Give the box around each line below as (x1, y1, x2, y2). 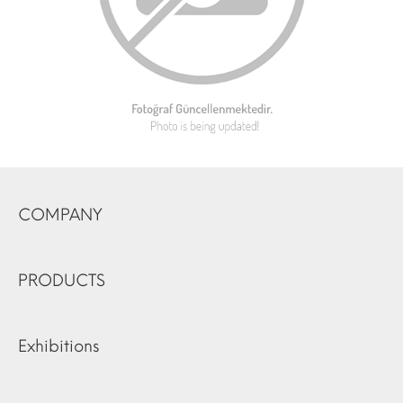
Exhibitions (18, 336, 99, 356)
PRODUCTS (18, 271, 105, 291)
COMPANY (18, 205, 103, 225)
